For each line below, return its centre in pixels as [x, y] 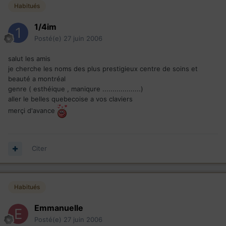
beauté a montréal [37, 79]
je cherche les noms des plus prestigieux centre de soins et [103, 69]
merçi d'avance [33, 111]
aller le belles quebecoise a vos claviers [70, 99]
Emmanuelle [59, 208]
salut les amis [29, 59]
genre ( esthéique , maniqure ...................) [76, 89]
